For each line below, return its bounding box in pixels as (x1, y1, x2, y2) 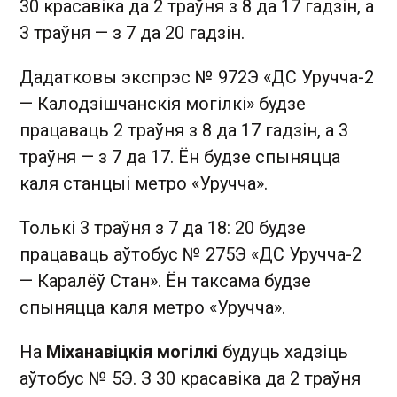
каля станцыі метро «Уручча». (19, 173, 268, 194)
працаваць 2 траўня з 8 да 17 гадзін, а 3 (19, 120, 348, 141)
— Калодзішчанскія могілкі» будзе (19, 93, 306, 114)
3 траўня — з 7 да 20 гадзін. (19, 22, 245, 43)
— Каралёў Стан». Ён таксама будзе (19, 270, 311, 292)
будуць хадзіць (218, 341, 348, 362)
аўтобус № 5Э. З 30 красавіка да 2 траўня (19, 368, 361, 389)
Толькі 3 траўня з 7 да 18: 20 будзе (19, 217, 306, 238)
